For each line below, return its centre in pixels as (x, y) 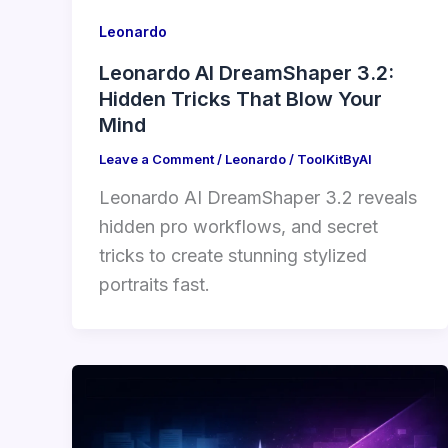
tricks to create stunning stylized (233, 256)
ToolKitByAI (334, 158)
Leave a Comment (156, 158)
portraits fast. (154, 285)
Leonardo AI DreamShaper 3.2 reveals (258, 198)
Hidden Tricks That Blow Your (240, 98)
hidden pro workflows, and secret (238, 227)
